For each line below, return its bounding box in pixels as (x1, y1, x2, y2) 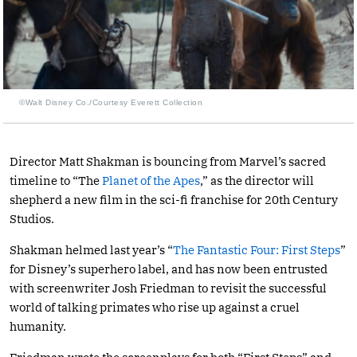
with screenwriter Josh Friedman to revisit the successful (10, 280, 327, 296)
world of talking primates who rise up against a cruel (10, 299, 300, 315)
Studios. (10, 210, 54, 226)
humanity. (10, 318, 66, 334)
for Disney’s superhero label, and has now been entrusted (10, 261, 328, 277)
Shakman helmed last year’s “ (10, 241, 173, 257)
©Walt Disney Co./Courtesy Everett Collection (19, 97, 202, 107)
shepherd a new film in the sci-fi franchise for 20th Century (10, 191, 338, 207)
